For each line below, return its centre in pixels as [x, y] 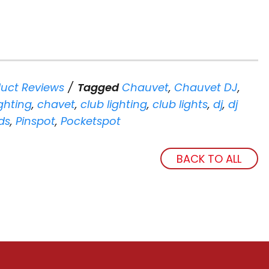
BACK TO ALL [209, 159]
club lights [180, 104]
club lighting [114, 104]
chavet [56, 104]
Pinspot [35, 121]
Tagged [98, 87]
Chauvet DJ [206, 87]
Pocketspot [91, 121]
